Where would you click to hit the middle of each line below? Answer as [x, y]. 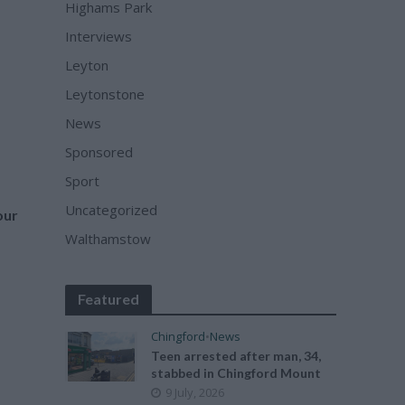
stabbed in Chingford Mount [236, 373]
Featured [109, 299]
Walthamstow [108, 239]
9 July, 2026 [195, 392]
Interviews [99, 36]
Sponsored [99, 152]
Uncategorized [112, 210]
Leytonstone [105, 94]
